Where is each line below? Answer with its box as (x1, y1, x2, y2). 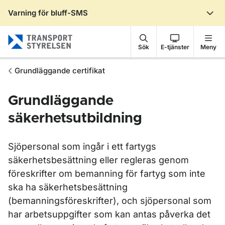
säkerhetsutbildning (8, 111, 142, 126)
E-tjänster (160, 43, 189, 51)
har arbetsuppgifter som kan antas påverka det (8, 209, 210, 219)
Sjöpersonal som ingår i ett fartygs (8, 141, 156, 152)
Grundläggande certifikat (15, 66, 105, 75)
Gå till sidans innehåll (22, 17, 101, 27)
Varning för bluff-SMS (8, 8, 88, 18)
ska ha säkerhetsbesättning (8, 182, 128, 192)
